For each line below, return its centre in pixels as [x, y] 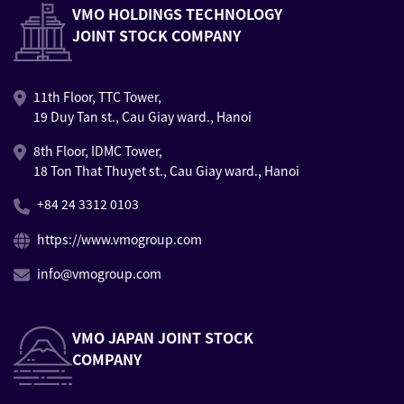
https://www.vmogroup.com [120, 239]
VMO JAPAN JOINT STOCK [163, 338]
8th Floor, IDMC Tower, [97, 150]
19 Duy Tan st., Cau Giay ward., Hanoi [142, 116]
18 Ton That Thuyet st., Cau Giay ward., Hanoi [166, 170]
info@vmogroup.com [100, 273]
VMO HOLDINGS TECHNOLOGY [177, 13]
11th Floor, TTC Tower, [97, 96]
